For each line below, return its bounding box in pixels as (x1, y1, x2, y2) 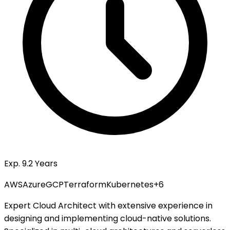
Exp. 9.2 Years (4, 158, 57, 170)
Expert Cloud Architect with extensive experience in (4, 200, 213, 212)
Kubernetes (106, 179, 154, 191)
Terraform (64, 179, 106, 191)
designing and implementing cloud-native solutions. (4, 213, 211, 225)
